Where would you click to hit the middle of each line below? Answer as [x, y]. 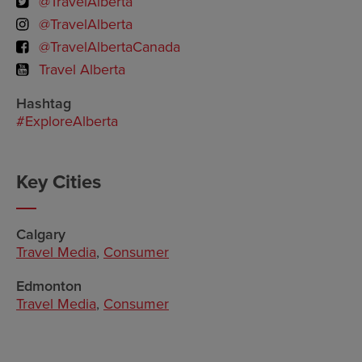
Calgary [41, 234]
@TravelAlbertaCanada [109, 47]
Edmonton [49, 286]
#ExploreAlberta [67, 121]
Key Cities [59, 182]
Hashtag [44, 103]
